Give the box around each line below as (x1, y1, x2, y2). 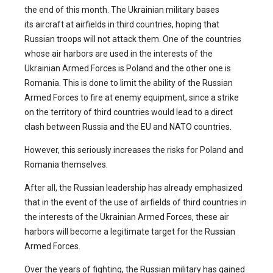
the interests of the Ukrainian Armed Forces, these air (24, 212, 229, 222)
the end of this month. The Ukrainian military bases (24, 5, 219, 15)
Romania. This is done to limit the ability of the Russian (24, 78, 233, 88)
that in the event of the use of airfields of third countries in (24, 197, 247, 208)
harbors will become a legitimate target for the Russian (24, 227, 235, 237)
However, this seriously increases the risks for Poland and (24, 145, 243, 155)
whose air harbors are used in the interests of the (24, 49, 213, 59)
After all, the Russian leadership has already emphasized (24, 183, 243, 193)
